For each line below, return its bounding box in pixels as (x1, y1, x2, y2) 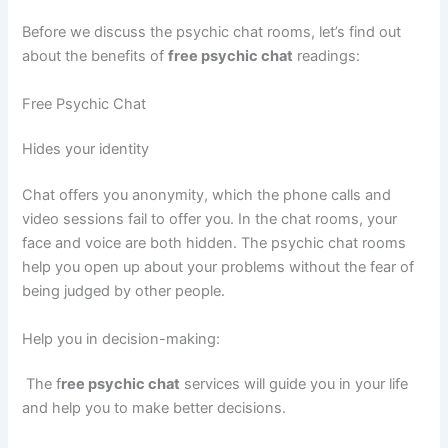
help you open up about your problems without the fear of (22, 258, 415, 277)
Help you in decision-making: (22, 329, 221, 348)
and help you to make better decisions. (22, 399, 287, 418)
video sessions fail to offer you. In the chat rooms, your (22, 210, 398, 229)
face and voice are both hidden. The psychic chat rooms (22, 234, 407, 253)
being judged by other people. (22, 282, 226, 301)
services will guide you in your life (180, 375, 409, 394)
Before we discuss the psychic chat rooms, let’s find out (22, 23, 402, 42)
